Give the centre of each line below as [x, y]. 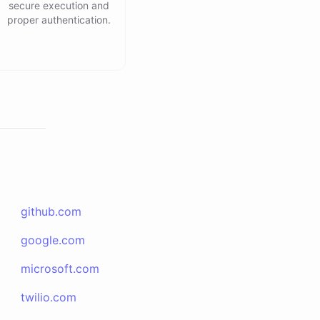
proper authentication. [59, 20]
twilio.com [49, 297]
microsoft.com [60, 269]
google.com [53, 240]
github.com [51, 211]
